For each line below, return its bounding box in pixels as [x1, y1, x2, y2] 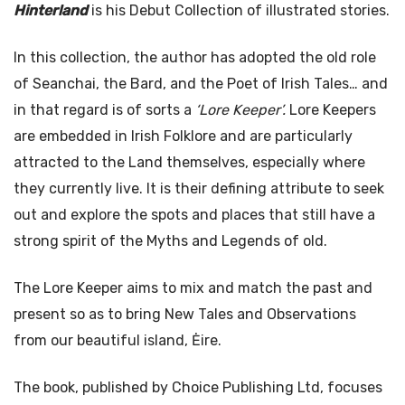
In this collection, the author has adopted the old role [14, 49, 376, 67]
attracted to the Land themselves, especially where [14, 154, 365, 172]
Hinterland [14, 2, 88, 20]
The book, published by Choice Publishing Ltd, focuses [14, 379, 382, 397]
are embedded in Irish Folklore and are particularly [14, 127, 353, 146]
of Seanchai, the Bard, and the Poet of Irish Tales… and [14, 75, 388, 93]
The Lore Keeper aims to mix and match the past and [14, 279, 372, 297]
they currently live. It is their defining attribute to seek [14, 180, 384, 198]
